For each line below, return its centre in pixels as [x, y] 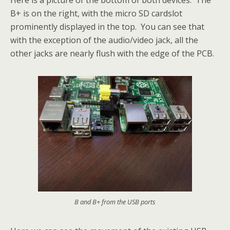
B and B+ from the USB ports [115, 202]
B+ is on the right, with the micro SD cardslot [96, 13]
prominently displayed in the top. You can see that [107, 26]
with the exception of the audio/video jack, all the [104, 40]
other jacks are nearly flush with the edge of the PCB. [112, 53]
